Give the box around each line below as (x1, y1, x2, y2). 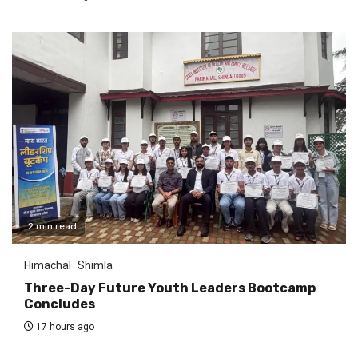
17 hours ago (34, 320, 94, 332)
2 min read (28, 220, 77, 232)
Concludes (24, 296, 95, 312)
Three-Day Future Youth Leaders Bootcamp (24, 280, 316, 296)
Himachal (24, 258, 71, 272)
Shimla (78, 258, 113, 272)
